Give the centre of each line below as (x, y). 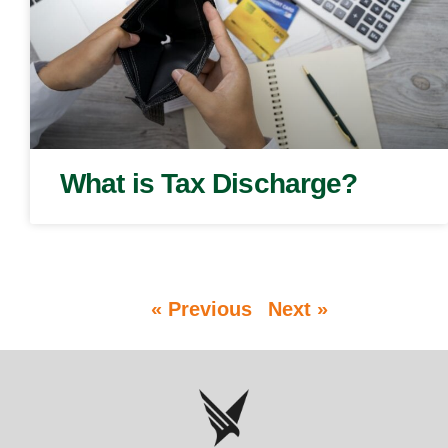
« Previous (201, 308)
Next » (297, 308)
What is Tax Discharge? (209, 183)
